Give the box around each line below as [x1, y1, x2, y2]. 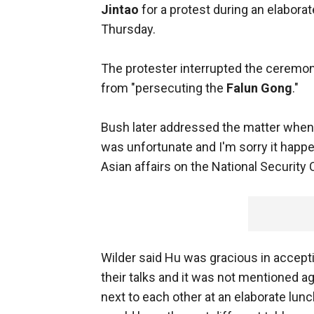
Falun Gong [226, 81, 292, 96]
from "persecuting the [101, 81, 226, 96]
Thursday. [101, 22, 156, 37]
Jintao [101, 2, 139, 18]
